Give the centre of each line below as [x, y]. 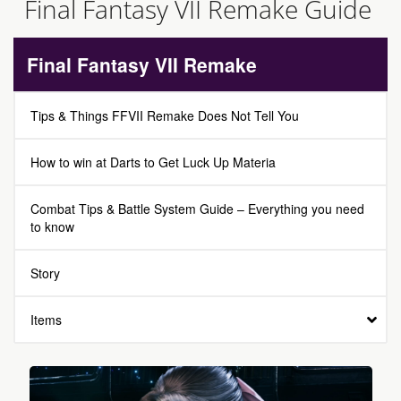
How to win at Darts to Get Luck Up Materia [153, 162]
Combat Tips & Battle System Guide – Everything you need [197, 209]
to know [52, 226]
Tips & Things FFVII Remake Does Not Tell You [165, 115]
